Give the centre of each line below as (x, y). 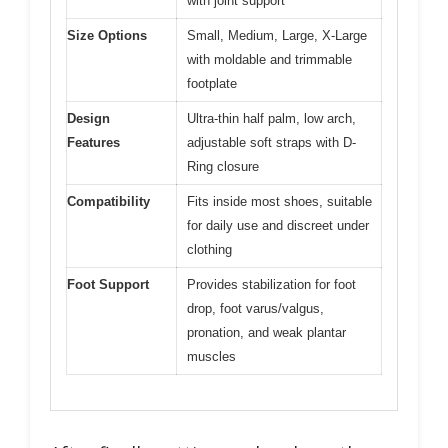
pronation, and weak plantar (266, 332)
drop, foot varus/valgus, (255, 308)
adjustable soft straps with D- (271, 142)
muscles (211, 356)
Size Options (107, 35)
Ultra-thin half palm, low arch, (271, 118)
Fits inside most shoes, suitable (279, 201)
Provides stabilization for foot (271, 284)
